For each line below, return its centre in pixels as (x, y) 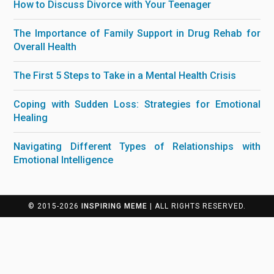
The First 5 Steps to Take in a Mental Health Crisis (125, 75)
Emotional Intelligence (64, 160)
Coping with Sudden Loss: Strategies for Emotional (137, 104)
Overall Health (45, 46)
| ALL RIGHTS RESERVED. (197, 206)
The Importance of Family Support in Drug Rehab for (137, 33)
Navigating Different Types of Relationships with (137, 146)
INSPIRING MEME (114, 206)
